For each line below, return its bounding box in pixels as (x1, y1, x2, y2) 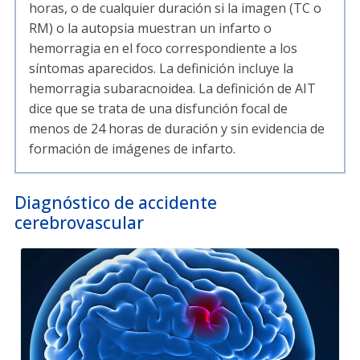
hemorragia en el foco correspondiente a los (29, 39, 297, 58)
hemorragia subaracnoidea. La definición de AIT (29, 80, 316, 98)
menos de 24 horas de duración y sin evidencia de (29, 120, 325, 138)
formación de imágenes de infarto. (29, 140, 235, 158)
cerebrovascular (14, 211, 144, 235)
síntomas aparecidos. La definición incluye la (29, 59, 293, 78)
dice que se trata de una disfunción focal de (29, 100, 288, 118)
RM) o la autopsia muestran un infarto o (29, 19, 272, 38)
